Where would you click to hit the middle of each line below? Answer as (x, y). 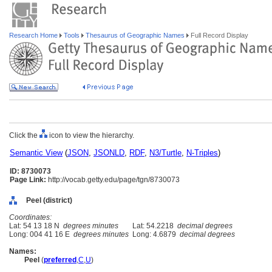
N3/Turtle (165, 153)
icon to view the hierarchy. (91, 135)
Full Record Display (219, 35)
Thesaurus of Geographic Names (135, 35)
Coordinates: (30, 217)
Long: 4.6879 (154, 234)
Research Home (34, 35)
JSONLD (109, 153)
